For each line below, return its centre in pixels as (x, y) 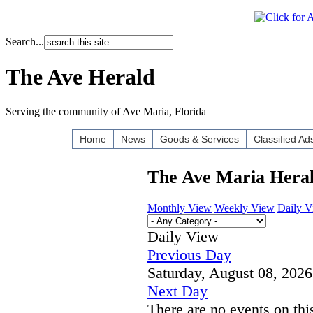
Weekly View (245, 208)
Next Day (177, 291)
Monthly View (180, 208)
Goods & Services (199, 139)
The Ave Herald (80, 77)
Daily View (183, 236)
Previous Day (189, 254)
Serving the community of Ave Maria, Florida (106, 111)
